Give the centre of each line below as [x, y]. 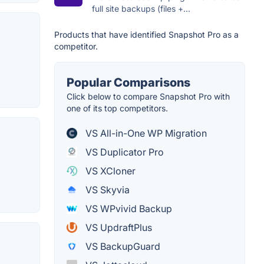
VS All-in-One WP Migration [145, 133]
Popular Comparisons [128, 83]
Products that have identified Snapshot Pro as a [146, 35]
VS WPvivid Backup [128, 209]
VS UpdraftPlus [118, 228]
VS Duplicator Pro [123, 152]
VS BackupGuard [122, 247]
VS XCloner [109, 171]
